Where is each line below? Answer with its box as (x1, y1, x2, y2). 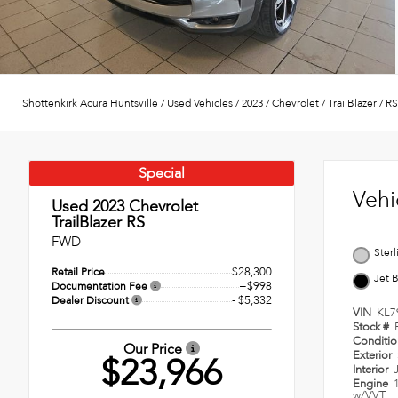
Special (139, 163, 185, 184)
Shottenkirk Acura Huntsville (22, 95, 158, 110)
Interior (353, 362, 391, 378)
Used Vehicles (167, 95, 233, 110)
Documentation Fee (52, 279, 150, 294)
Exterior (353, 347, 394, 364)
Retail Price (52, 265, 105, 280)
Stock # (353, 319, 392, 336)
